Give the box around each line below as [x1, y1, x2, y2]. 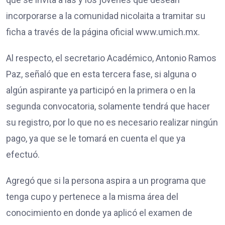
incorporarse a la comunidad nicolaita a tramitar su [6, 10, 205, 21]
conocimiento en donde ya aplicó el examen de [6, 207, 192, 218]
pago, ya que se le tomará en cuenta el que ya [6, 133, 185, 144]
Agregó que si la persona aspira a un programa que [6, 175, 206, 186]
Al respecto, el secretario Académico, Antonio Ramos [6, 52, 216, 63]
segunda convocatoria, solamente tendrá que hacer [6, 100, 210, 111]
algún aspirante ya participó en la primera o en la [6, 84, 195, 95]
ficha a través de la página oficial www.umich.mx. [6, 26, 200, 37]
